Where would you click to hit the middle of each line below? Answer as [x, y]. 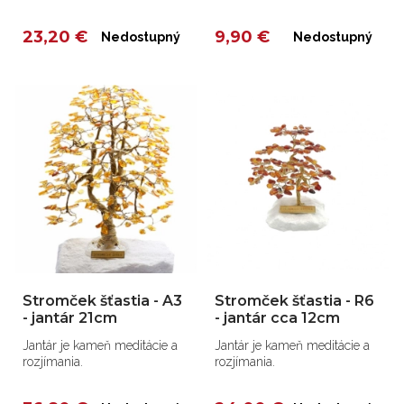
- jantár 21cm [70, 318]
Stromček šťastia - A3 [102, 301]
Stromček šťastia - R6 [295, 301]
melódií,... [241, 23]
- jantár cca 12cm [278, 318]
